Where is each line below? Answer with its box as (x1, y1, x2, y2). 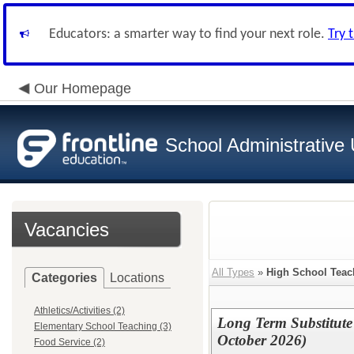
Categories (32, 271, 97, 284)
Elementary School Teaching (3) (34, 321, 171, 332)
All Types (212, 266, 254, 278)
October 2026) (217, 332, 307, 348)
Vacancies (24, 219, 109, 240)
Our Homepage (34, 81, 131, 96)
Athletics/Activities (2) (34, 305, 125, 316)
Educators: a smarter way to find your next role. (49, 27, 328, 42)
